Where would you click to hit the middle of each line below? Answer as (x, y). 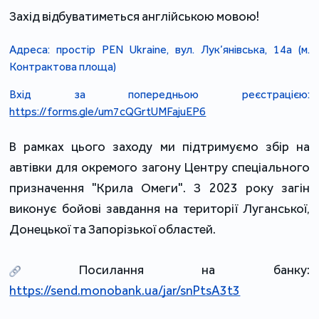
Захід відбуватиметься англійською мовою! (135, 16)
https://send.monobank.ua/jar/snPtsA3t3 (125, 290)
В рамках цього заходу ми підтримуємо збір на (159, 146)
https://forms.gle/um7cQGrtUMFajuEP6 (108, 111)
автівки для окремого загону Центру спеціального (159, 167)
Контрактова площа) (63, 66)
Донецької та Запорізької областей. (113, 229)
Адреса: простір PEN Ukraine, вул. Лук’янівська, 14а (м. (159, 49)
